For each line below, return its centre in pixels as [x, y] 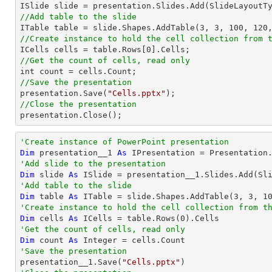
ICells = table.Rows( [129, 218]
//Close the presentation [78, 104]
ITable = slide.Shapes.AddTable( [156, 196]
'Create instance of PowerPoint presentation [124, 142]
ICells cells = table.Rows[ [83, 49]
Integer [100, 240]
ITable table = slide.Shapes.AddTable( [110, 28]
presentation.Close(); [71, 115]
